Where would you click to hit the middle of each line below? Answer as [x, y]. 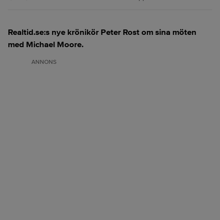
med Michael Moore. [46, 44]
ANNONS [44, 62]
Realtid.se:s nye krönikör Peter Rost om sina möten [102, 32]
